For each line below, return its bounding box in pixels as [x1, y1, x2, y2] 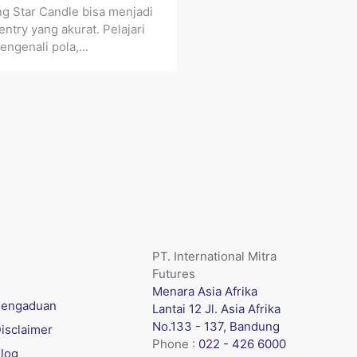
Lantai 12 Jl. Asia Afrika [152, 301, 280, 316]
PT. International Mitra [152, 249, 277, 264]
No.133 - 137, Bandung [152, 319, 280, 334]
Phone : [152, 336, 198, 351]
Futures [152, 266, 195, 281]
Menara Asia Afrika [152, 284, 257, 299]
